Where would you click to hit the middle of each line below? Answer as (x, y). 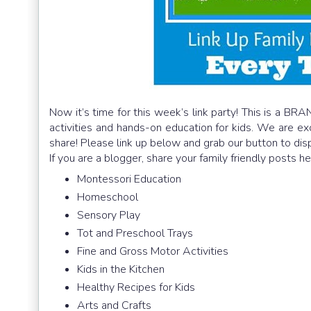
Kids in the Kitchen (121, 270)
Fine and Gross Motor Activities (153, 252)
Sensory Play (109, 216)
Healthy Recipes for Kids (136, 288)
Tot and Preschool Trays (135, 234)
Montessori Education (129, 179)
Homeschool (108, 197)
